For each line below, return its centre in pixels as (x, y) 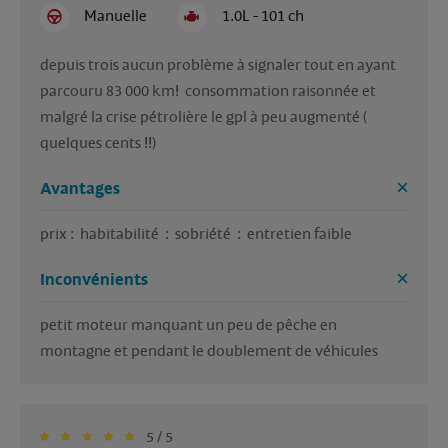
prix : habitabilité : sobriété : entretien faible (196, 233)
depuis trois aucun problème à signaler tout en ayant (218, 64)
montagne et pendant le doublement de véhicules (210, 350)
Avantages (80, 188)
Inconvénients (94, 279)
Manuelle (116, 15)
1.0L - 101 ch (262, 15)
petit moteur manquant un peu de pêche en (188, 324)
